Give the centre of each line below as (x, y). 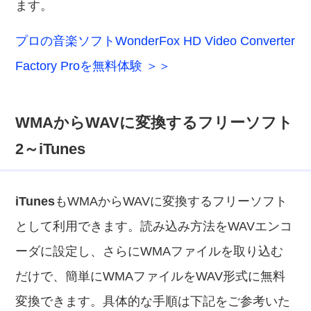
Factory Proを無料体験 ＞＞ (93, 66)
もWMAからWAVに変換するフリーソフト (171, 201)
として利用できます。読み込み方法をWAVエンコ (154, 226)
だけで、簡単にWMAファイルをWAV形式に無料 (151, 276)
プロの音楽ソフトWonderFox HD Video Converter (155, 41)
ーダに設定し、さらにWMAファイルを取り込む (150, 251)
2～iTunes (51, 149)
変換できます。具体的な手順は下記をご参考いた (153, 301)
